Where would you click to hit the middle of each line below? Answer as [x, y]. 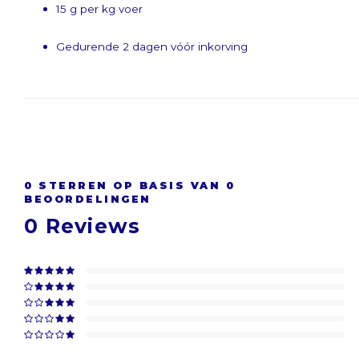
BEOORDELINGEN [88, 199]
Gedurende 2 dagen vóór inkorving [152, 46]
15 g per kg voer [99, 9]
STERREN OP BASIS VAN [129, 186]
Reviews [90, 226]
